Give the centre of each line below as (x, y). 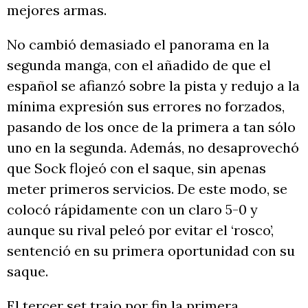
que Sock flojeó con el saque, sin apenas (136, 168)
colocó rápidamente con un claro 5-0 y (132, 209)
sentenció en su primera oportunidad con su (151, 250)
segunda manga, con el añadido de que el (139, 65)
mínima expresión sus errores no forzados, (146, 106)
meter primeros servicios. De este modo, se (147, 188)
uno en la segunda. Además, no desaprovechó (153, 147)
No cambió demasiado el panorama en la (138, 44)
